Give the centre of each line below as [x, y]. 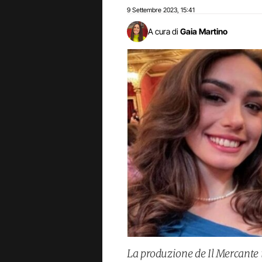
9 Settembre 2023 [152, 10]
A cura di [163, 31]
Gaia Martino [204, 31]
